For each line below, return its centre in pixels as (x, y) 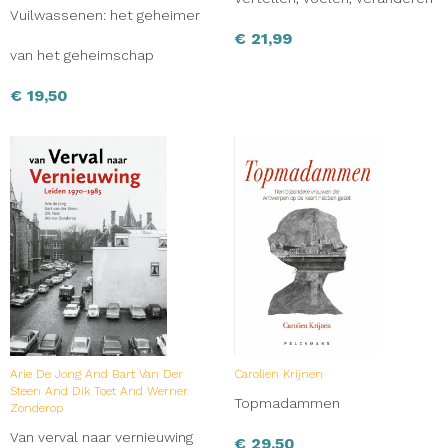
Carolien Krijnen (278, 373)
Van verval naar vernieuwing (101, 436)
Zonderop (36, 407)
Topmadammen (287, 402)
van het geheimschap (82, 54)
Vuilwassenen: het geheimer (105, 14)
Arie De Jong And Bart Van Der (96, 373)
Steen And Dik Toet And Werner (99, 390)
